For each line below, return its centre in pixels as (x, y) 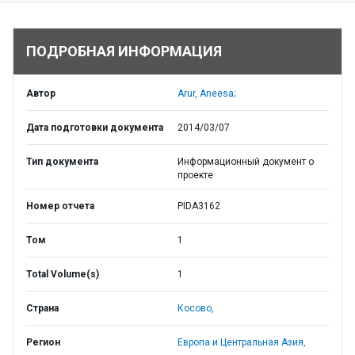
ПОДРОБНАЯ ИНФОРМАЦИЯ (124, 51)
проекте (195, 175)
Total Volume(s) (63, 274)
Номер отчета (60, 206)
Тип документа (62, 162)
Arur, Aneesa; (206, 94)
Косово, (196, 308)
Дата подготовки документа (95, 128)
